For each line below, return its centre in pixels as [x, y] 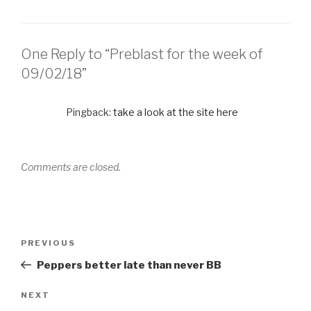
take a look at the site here [176, 112]
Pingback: [90, 112]
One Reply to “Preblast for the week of [142, 54]
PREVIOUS [48, 243]
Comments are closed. [71, 167]
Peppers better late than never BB [129, 265]
